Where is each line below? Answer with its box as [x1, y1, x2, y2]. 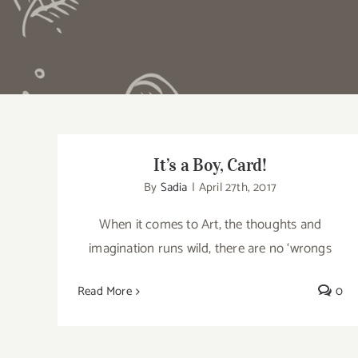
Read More [78, 281, 132, 301]
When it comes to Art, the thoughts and [98, 213, 322, 236]
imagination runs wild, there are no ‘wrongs [89, 237, 332, 260]
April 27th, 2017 [198, 177, 276, 197]
